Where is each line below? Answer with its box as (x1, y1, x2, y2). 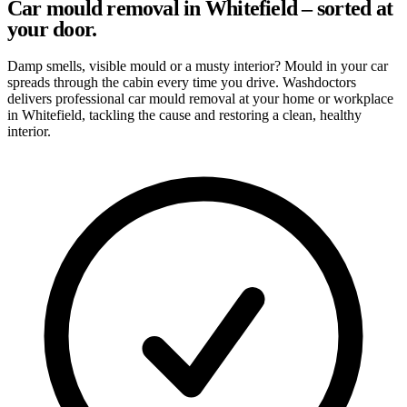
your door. (7, 16, 97, 41)
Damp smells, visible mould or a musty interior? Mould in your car (7, 57, 388, 74)
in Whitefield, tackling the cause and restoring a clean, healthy (7, 106, 362, 123)
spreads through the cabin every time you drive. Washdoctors (7, 74, 356, 90)
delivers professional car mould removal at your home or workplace (7, 90, 393, 106)
